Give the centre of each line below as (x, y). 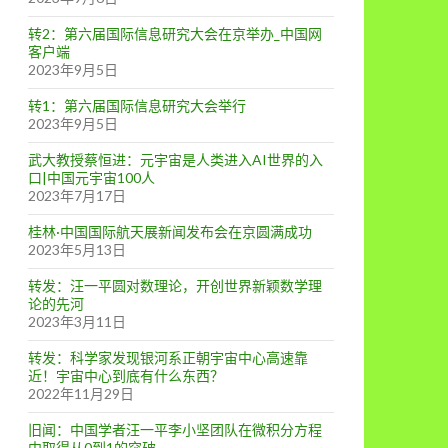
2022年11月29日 (81, 393)
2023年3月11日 (77, 321)
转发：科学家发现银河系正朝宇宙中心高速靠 (168, 357)
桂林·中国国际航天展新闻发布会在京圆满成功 (170, 231)
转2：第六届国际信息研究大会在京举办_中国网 (175, 33)
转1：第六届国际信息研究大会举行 (137, 105)
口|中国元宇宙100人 (91, 177)
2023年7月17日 (77, 195)
